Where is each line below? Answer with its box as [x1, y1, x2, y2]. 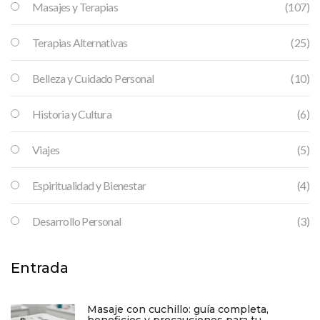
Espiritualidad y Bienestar [32, 178, 146, 192]
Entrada [11, 259, 69, 276]
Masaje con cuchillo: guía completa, [87, 302, 269, 316]
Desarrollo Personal [32, 214, 121, 228]
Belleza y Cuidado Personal [32, 71, 154, 85]
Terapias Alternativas [32, 35, 128, 49]
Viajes [32, 142, 60, 156]
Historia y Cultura [32, 106, 112, 121]
